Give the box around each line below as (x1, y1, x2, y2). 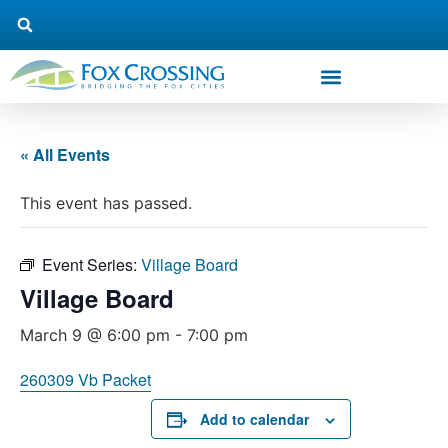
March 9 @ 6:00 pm (20, 325, 170, 345)
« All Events (20, 143, 110, 166)
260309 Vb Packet (20, 368, 151, 391)
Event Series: (42, 253, 141, 276)
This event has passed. (20, 193, 192, 213)
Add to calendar (200, 409, 309, 429)
